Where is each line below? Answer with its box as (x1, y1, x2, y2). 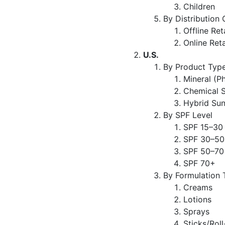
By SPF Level (163, 109, 212, 120)
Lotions (183, 194, 211, 204)
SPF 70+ (183, 158, 215, 168)
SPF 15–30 (183, 122, 223, 132)
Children (183, 1, 217, 12)
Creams (183, 182, 212, 192)
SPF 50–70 (183, 146, 224, 156)
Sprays (183, 206, 209, 216)
